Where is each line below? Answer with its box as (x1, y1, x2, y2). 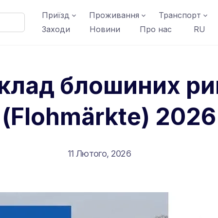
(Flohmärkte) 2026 (2, 102, 216, 131)
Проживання (89, 10, 140, 20)
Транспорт (159, 10, 201, 20)
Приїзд (42, 10, 70, 20)
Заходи (42, 24, 71, 34)
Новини (90, 24, 121, 34)
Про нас (140, 24, 172, 34)
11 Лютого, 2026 (67, 148, 131, 159)
